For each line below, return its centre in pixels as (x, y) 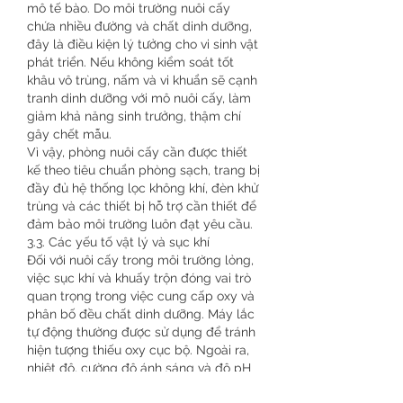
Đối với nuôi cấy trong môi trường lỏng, (140, 260)
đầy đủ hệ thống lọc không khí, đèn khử (143, 188)
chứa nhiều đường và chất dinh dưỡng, (139, 26)
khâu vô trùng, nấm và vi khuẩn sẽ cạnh (142, 80)
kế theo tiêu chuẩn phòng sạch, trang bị (143, 170)
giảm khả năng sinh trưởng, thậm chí (134, 116)
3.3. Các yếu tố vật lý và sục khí (118, 242)
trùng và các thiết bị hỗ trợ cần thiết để (142, 206)
